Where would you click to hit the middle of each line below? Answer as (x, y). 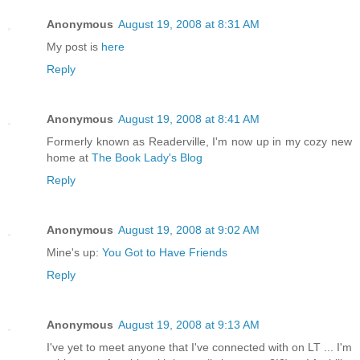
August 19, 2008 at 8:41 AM (189, 119)
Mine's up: (74, 253)
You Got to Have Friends (165, 253)
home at (69, 158)
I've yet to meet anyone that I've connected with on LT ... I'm (199, 348)
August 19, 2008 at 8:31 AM (189, 25)
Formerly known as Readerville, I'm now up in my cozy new (199, 142)
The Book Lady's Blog (147, 158)
